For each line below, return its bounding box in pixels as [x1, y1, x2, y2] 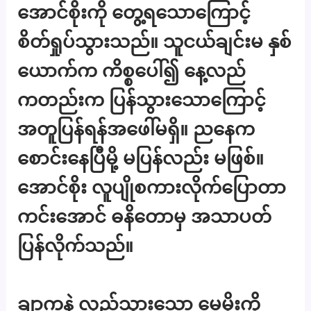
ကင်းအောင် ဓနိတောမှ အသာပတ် [17, 205, 272, 228]
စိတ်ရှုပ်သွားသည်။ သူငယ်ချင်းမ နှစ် [17, 31, 292, 53]
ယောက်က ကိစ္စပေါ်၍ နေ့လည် [17, 60, 246, 82]
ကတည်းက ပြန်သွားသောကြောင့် [17, 89, 267, 111]
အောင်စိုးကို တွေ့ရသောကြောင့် [17, 1, 251, 24]
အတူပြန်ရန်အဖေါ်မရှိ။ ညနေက [17, 118, 255, 140]
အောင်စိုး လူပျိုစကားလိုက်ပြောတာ [17, 176, 287, 199]
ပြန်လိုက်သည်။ [17, 235, 134, 257]
